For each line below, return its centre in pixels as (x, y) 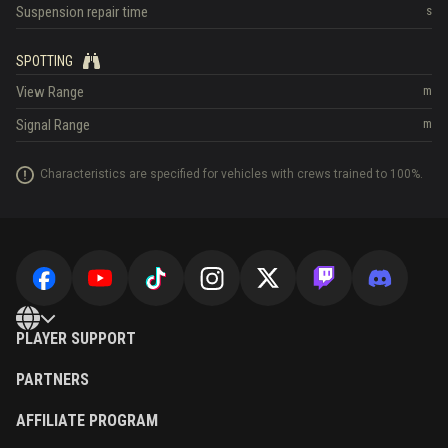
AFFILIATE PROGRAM (87, 421)
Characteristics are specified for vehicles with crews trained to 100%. (231, 174)
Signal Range (53, 125)
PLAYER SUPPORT (76, 339)
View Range (50, 92)
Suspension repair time (82, 11)
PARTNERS (52, 380)
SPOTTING (44, 60)
